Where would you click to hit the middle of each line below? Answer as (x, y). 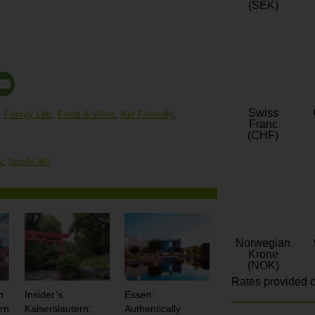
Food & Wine (86, 114)
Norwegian (263, 243)
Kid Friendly (147, 114)
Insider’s (43, 295)
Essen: (140, 295)
